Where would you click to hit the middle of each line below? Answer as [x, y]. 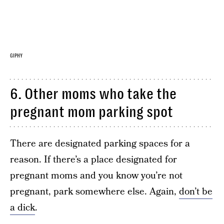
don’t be [196, 192]
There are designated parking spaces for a [100, 144]
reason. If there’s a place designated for [93, 160]
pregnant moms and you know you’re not [96, 176]
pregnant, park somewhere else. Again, [94, 192]
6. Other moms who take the [93, 94]
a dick [22, 208]
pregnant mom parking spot [91, 112]
